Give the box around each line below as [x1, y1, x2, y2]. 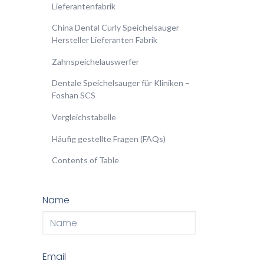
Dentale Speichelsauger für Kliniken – [52, 78, 190, 88]
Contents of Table [52, 155, 119, 166]
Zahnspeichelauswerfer [52, 56, 139, 67]
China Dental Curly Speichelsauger [52, 22, 179, 33]
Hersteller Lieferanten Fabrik [52, 35, 157, 45]
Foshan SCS [52, 90, 95, 101]
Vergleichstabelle [52, 111, 116, 122]
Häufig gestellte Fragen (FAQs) [52, 133, 166, 144]
